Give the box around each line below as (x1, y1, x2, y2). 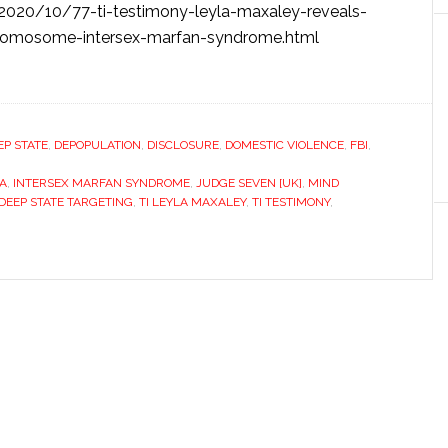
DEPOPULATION (54, 138, 141, 152)
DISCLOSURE (147, 138, 219, 152)
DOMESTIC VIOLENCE (225, 138, 344, 152)
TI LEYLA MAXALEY (139, 195, 246, 209)
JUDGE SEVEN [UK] (196, 176, 302, 190)
